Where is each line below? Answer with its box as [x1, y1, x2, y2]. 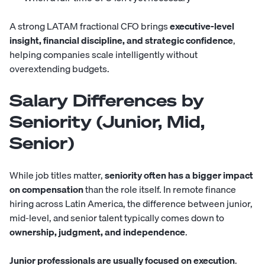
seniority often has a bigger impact [105, 167, 253, 183]
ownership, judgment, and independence [9, 224, 185, 240]
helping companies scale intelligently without [9, 47, 198, 63]
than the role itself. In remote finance [83, 182, 236, 198]
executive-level [170, 18, 234, 34]
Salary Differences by [9, 89, 204, 112]
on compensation [9, 182, 83, 198]
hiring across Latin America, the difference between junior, [9, 196, 253, 212]
